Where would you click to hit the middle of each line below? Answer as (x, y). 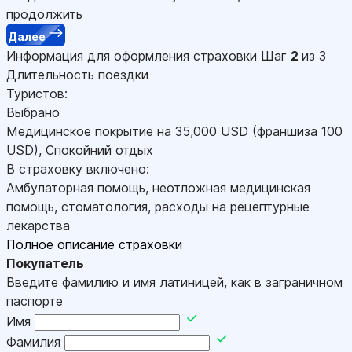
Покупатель (45, 263)
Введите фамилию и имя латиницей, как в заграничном (174, 282)
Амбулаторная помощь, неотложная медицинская (158, 187)
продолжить (44, 14)
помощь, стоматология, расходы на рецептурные (158, 206)
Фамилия (33, 341)
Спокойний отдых (99, 150)
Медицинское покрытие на (91, 131)
